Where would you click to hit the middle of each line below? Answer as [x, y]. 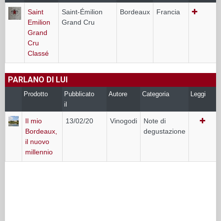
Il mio [34, 121]
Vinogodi [124, 121]
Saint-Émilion [82, 12]
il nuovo [37, 141]
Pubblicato [79, 94]
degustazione [165, 131]
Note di [155, 121]
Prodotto [36, 94]
